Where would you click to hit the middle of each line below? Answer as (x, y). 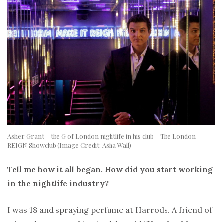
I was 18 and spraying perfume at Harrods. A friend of (110, 210)
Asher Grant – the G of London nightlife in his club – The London (102, 136)
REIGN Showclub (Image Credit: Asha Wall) (69, 145)
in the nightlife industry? (58, 184)
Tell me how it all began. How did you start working (110, 170)
